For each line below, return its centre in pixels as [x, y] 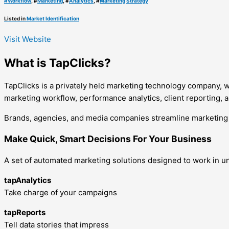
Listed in [15, 19]
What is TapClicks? [58, 63]
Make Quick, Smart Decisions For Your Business [108, 139]
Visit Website [28, 39]
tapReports [25, 212]
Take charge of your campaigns [61, 192]
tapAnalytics [28, 180]
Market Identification [53, 19]
